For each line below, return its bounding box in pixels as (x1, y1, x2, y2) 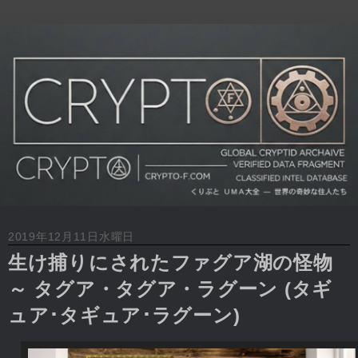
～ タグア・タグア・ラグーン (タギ (8, 278, 332, 300)
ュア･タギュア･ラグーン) (8, 304, 241, 327)
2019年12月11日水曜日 (8, 230, 135, 244)
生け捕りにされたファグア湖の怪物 (8, 252, 333, 274)
